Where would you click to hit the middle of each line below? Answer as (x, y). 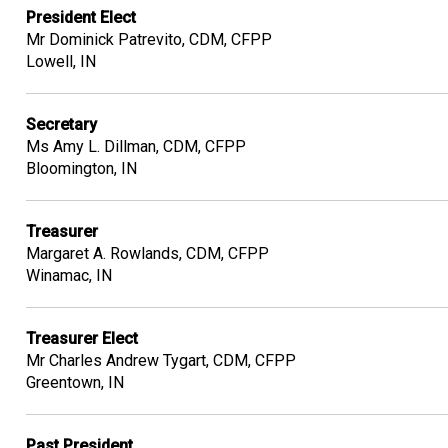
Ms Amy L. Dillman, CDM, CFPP (136, 146)
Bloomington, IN (81, 168)
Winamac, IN (69, 275)
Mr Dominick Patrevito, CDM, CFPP (149, 39)
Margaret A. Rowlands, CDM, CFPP (147, 253)
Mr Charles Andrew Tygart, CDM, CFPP (161, 360)
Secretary (61, 124)
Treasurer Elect (82, 338)
